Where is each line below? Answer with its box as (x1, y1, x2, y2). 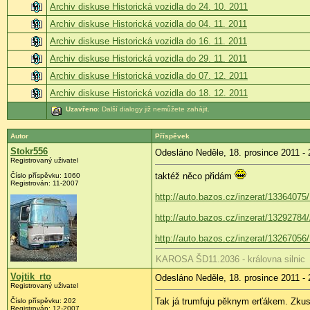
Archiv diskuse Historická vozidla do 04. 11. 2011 (50, 18, 247, 29)
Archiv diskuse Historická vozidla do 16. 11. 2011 (50, 35, 247, 46)
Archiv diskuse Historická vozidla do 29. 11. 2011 (50, 53, 247, 64)
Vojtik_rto (10, 271, 51, 282)
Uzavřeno (66, 104, 98, 113)
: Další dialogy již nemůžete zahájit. (98, 104, 210, 113)
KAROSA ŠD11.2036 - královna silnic (156, 254, 305, 265)
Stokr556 (10, 146, 48, 157)
